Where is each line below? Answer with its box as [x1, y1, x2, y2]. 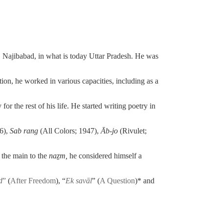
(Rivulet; [120, 126, 147, 135]
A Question [100, 176, 135, 185]
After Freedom [10, 176, 56, 185]
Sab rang [10, 126, 38, 135]
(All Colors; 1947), [38, 126, 101, 135]
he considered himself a [67, 151, 142, 160]
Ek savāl [66, 176, 92, 185]
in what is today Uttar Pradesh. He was [36, 51, 158, 60]
